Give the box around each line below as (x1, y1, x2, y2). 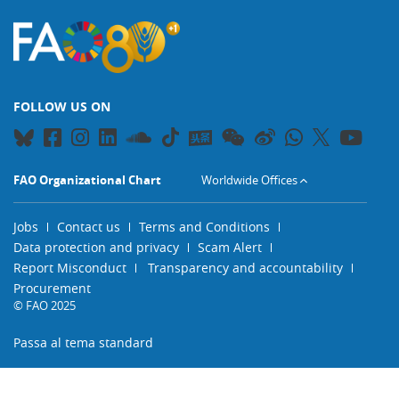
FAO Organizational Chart (13, 172, 161, 188)
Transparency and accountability (148, 259, 343, 276)
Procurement (13, 280, 91, 297)
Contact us (57, 218, 120, 235)
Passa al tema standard (13, 334, 153, 351)
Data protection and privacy (13, 239, 179, 256)
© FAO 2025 (13, 297, 76, 313)
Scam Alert (198, 239, 262, 256)
